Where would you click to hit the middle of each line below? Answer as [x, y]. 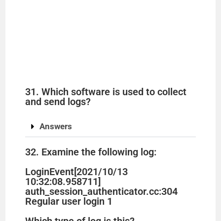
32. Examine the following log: [91, 152]
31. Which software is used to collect [106, 92]
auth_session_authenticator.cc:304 [102, 192]
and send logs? [58, 102]
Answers [56, 127]
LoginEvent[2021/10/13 [77, 172]
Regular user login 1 [69, 202]
